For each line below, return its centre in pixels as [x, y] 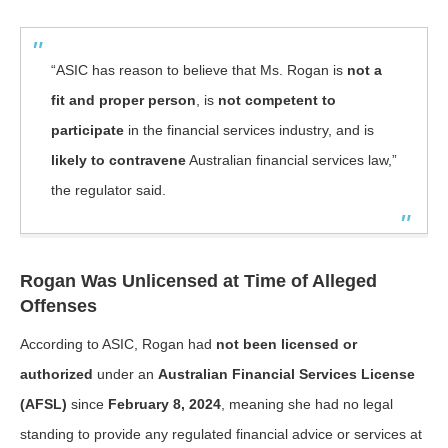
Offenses [58, 306]
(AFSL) [43, 404]
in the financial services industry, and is [249, 130]
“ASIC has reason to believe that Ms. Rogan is [199, 70]
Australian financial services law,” [291, 160]
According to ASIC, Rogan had [118, 344]
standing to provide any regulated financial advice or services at [221, 434]
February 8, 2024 [164, 404]
